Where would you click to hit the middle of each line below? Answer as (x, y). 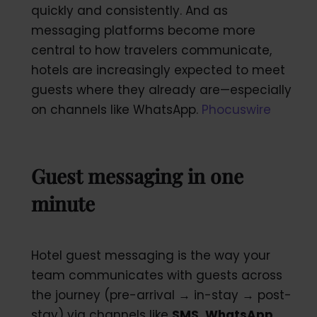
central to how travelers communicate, (151, 50)
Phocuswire (236, 109)
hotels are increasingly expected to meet (158, 70)
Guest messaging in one (137, 175)
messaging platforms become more (143, 30)
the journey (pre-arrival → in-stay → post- (161, 295)
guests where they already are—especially (161, 90)
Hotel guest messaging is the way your (150, 255)
